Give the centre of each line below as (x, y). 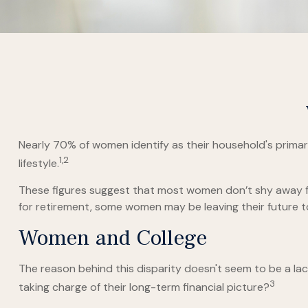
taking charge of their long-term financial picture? (144, 287)
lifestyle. (38, 164)
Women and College (112, 238)
